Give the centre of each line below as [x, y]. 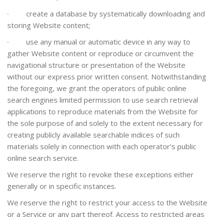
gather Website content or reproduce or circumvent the [101, 53]
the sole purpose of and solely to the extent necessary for [105, 123]
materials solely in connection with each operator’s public [102, 146]
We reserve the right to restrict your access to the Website [107, 202]
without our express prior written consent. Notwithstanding [107, 77]
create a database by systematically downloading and [116, 14]
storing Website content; [49, 25]
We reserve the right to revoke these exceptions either [101, 174]
